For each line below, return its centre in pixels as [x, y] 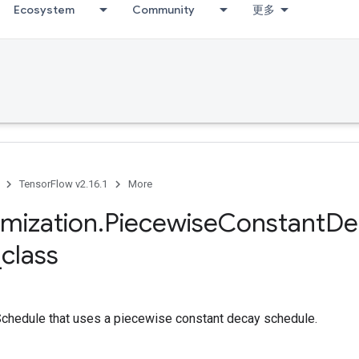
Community [163, 10]
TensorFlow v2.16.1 [63, 184]
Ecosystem [44, 10]
